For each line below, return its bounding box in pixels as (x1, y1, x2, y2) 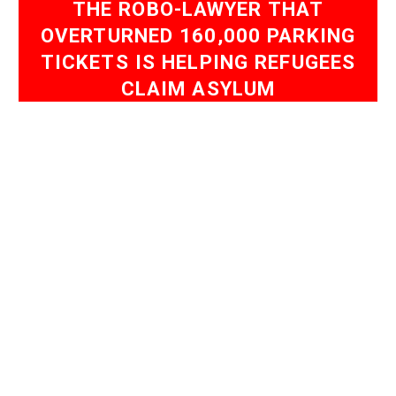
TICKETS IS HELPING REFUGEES (40, 50, 356, 73)
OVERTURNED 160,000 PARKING (40, 24, 356, 47)
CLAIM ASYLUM (120, 77, 276, 100)
